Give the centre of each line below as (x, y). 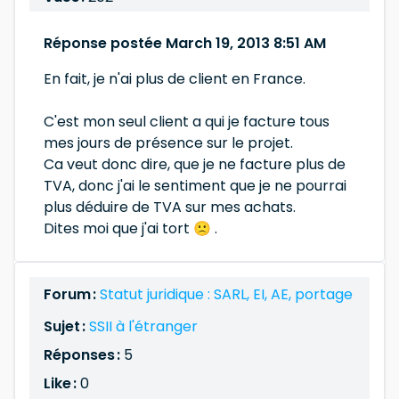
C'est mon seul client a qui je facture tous (187, 122)
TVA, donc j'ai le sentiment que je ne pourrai (195, 186)
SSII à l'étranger (143, 326)
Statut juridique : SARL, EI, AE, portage (226, 294)
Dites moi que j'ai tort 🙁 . (130, 228)
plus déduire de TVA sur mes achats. (170, 207)
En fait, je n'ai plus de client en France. (175, 79)
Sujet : (66, 326)
